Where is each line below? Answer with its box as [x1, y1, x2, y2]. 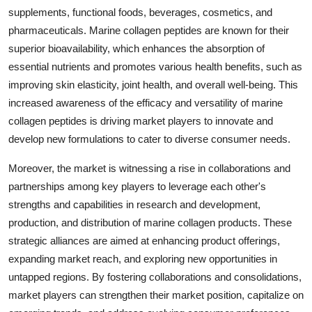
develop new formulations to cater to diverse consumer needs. [8, 132, 290, 145]
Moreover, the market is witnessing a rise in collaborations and [8, 162, 290, 174]
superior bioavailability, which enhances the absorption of [8, 42, 265, 54]
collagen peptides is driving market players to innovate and [8, 114, 273, 127]
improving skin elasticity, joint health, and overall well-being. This [8, 78, 298, 91]
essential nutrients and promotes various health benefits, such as [8, 60, 302, 72]
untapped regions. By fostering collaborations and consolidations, [8, 270, 302, 283]
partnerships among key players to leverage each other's [8, 180, 266, 192]
